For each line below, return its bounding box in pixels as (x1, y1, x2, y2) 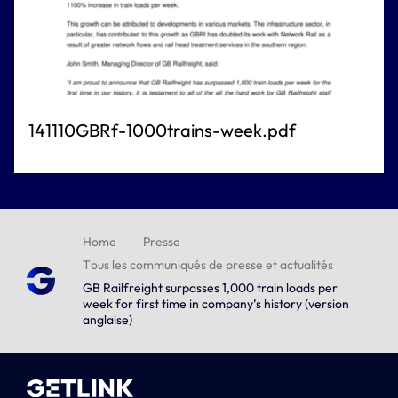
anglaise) (83, 312, 132, 328)
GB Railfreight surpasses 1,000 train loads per (83, 280, 338, 296)
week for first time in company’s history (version (83, 296, 349, 312)
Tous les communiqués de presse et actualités (83, 257, 333, 273)
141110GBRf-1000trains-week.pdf (28, 119, 296, 141)
